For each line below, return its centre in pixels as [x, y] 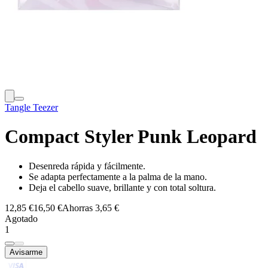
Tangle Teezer [31, 107]
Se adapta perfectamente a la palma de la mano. [118, 176]
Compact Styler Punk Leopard [131, 137]
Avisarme [26, 252]
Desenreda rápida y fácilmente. [87, 166]
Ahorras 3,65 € [91, 208]
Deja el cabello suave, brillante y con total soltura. [122, 187]
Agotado [21, 218]
